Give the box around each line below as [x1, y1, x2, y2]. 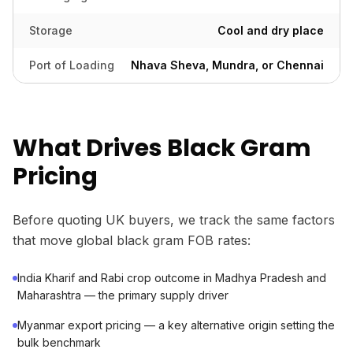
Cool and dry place [217, 24, 324, 37]
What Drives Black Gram [13, 132, 311, 165]
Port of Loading [29, 58, 114, 72]
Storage [29, 24, 72, 37]
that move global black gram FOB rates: [13, 232, 251, 248]
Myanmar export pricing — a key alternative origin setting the [17, 318, 335, 332]
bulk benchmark [17, 336, 101, 349]
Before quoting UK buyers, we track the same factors [13, 212, 335, 228]
